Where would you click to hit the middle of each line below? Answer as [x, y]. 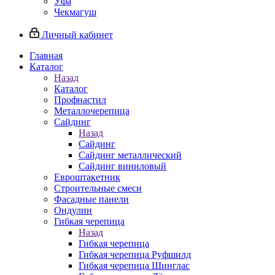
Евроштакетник [87, 177]
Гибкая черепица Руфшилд [135, 254]
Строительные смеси [98, 188]
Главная [46, 56]
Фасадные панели [91, 199]
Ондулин [73, 210]
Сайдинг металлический [130, 155]
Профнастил [80, 100]
